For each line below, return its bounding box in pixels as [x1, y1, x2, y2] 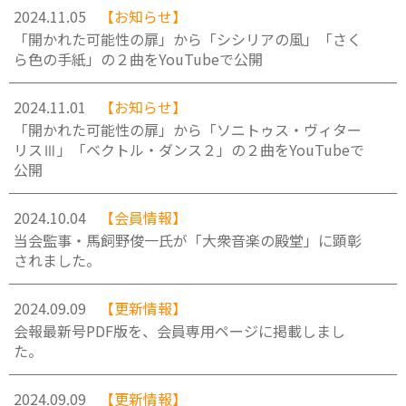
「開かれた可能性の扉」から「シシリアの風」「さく [14, 28, 362, 50]
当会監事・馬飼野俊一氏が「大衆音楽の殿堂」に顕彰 [14, 229, 362, 251]
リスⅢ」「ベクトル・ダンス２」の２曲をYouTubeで [14, 139, 364, 160]
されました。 [14, 249, 101, 271]
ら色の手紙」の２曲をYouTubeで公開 [14, 48, 263, 70]
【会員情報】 [100, 207, 187, 228]
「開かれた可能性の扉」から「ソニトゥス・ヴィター [14, 119, 362, 140]
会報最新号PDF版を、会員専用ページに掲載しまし [14, 320, 345, 342]
